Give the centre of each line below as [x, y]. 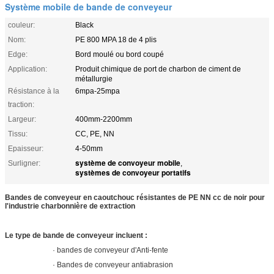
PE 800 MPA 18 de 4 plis [116, 39]
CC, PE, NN [95, 134]
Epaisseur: [26, 148]
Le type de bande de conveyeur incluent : [76, 235]
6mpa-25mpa [98, 91]
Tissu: [18, 134]
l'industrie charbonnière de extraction [70, 206]
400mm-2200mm [104, 119]
